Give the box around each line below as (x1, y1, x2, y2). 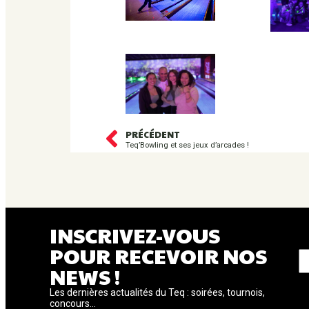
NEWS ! (50, 262, 120, 290)
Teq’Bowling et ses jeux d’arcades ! (126, 140, 249, 150)
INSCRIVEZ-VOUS (50, 221, 220, 249)
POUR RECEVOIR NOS (50, 241, 267, 270)
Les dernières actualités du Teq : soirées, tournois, (50, 287, 265, 298)
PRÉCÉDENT (126, 128, 180, 141)
